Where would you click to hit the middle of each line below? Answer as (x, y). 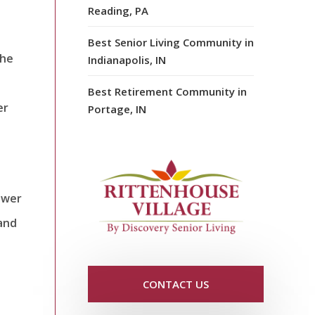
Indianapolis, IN (127, 59)
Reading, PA (118, 10)
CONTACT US (176, 284)
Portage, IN (117, 109)
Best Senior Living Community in (171, 42)
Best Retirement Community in (167, 91)
